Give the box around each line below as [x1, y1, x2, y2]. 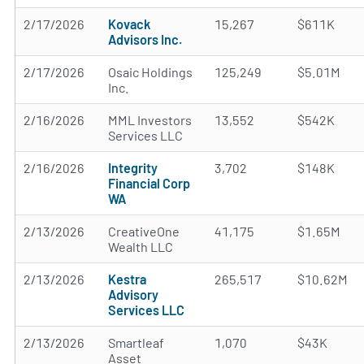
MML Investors [108, 112, 192, 128]
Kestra [108, 271, 146, 287]
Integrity [108, 160, 158, 175]
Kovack [108, 16, 150, 32]
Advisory [108, 287, 158, 302]
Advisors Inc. [108, 32, 182, 47]
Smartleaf [108, 335, 164, 350]
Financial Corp [108, 175, 190, 191]
